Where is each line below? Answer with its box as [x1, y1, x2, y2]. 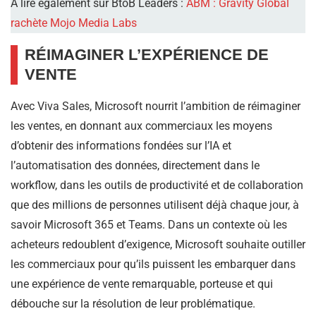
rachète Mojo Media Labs [11, 16, 137, 30]
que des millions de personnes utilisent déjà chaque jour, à [11, 198, 299, 212]
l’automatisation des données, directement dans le [11, 159, 260, 173]
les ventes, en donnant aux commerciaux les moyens [11, 119, 272, 133]
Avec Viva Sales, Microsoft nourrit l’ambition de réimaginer [11, 99, 300, 114]
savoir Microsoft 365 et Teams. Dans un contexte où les [11, 218, 287, 232]
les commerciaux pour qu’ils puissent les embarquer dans [11, 257, 296, 272]
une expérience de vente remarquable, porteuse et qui [11, 277, 273, 291]
